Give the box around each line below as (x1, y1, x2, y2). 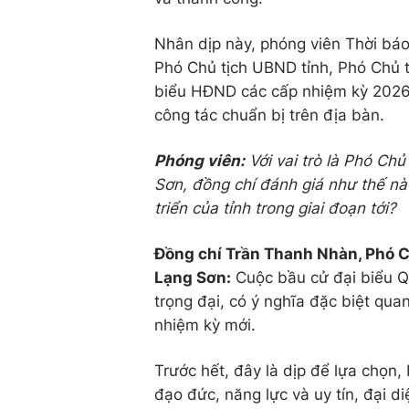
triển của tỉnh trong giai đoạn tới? (154, 199, 396, 218)
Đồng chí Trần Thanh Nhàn (154, 245, 358, 264)
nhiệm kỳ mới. (154, 316, 256, 335)
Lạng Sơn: (154, 268, 231, 288)
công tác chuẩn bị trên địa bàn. (154, 106, 384, 125)
